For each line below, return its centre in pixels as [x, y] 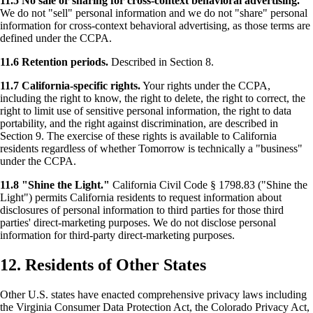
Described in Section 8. [161, 62]
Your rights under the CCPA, [205, 86]
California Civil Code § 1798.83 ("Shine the [209, 185]
